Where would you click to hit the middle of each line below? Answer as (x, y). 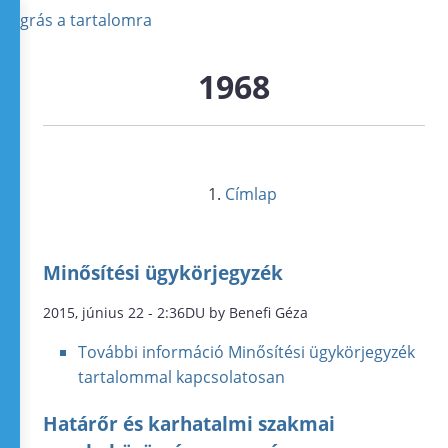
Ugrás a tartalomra (80, 20)
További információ (151, 352)
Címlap (251, 194)
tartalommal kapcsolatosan (182, 377)
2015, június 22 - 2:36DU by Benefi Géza (175, 313)
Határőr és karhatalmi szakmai (189, 424)
